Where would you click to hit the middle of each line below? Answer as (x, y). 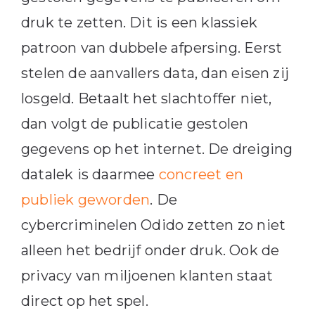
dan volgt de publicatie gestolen (135, 124)
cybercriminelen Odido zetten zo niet (153, 225)
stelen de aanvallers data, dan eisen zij (155, 73)
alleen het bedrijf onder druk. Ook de (150, 251)
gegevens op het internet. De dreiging (157, 149)
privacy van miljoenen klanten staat (147, 276)
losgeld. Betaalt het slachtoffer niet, (146, 99)
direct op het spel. (84, 301)
